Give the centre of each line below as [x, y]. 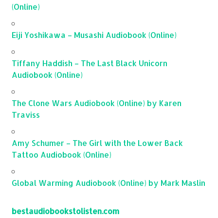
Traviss [26, 114]
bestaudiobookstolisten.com [65, 211]
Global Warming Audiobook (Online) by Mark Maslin [109, 182]
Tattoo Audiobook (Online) [62, 154]
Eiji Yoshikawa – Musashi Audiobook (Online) [94, 35]
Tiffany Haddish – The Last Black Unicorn [90, 63]
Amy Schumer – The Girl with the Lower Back [97, 143]
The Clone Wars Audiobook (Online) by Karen [97, 103]
